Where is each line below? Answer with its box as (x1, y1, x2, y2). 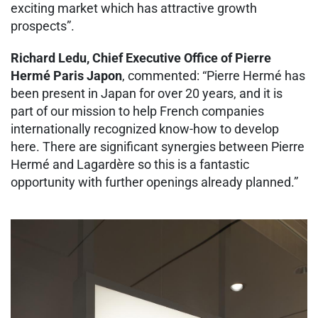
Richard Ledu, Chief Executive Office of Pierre (11, 50, 271, 66)
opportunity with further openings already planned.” (11, 175, 298, 190)
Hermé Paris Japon (11, 68, 122, 84)
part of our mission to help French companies (11, 104, 264, 119)
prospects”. (11, 18, 75, 34)
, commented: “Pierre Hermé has (122, 68, 305, 84)
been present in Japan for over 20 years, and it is (11, 86, 283, 102)
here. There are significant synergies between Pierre (11, 139, 305, 155)
